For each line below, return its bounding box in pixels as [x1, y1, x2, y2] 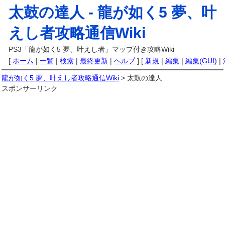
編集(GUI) [185, 57, 217, 65]
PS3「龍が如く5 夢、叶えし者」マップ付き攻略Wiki [9, 45, 174, 53]
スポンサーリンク [2, 84, 58, 92]
